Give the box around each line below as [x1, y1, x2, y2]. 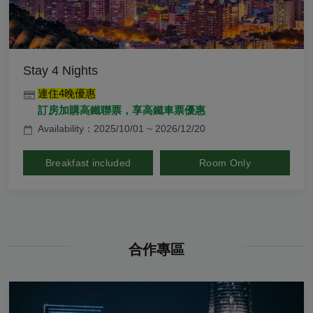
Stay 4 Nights [23, 64, 98, 78]
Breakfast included [45, 157, 131, 169]
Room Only [199, 157, 251, 169]
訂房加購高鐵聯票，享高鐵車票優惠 [38, 105, 205, 117]
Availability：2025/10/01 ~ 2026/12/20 [38, 123, 205, 135]
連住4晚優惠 [38, 88, 96, 100]
